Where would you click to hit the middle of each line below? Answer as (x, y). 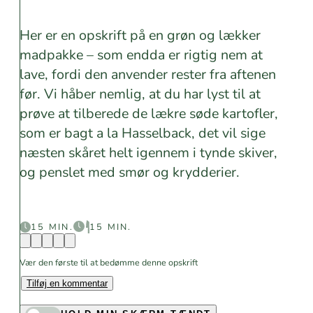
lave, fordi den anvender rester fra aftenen (148, 74)
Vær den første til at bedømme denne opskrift (109, 262)
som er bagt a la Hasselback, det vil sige (143, 133)
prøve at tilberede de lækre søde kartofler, (149, 114)
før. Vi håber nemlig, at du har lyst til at (140, 94)
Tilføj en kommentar (67, 283)
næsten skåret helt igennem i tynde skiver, (148, 153)
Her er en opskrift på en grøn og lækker (140, 35)
